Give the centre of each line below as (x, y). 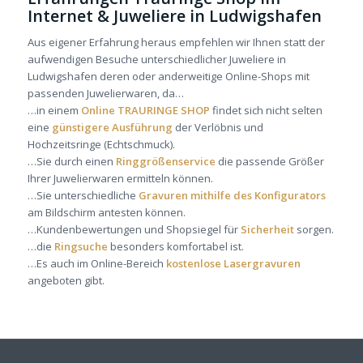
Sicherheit (267, 230)
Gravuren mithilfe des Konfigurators (232, 196)
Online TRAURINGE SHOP (145, 111)
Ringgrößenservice (165, 162)
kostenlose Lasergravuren (233, 264)
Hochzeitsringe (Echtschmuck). (101, 145)
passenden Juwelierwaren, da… (105, 94)
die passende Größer (269, 162)
